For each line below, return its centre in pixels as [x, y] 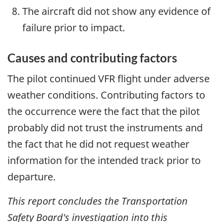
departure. [31, 176]
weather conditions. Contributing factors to [106, 95]
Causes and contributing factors [92, 58]
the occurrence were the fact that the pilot [104, 111]
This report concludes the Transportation [98, 201]
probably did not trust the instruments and [105, 127]
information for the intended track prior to [104, 160]
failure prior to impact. [74, 28]
